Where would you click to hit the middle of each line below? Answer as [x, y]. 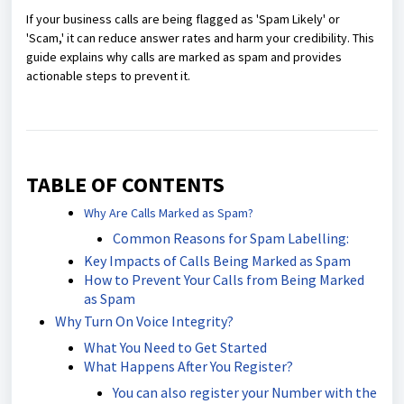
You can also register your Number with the [245, 392]
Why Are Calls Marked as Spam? [169, 213]
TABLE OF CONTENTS [125, 184]
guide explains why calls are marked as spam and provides [184, 57]
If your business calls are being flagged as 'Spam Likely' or [183, 19]
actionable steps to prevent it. [108, 76]
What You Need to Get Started [175, 347]
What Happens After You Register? [188, 366]
